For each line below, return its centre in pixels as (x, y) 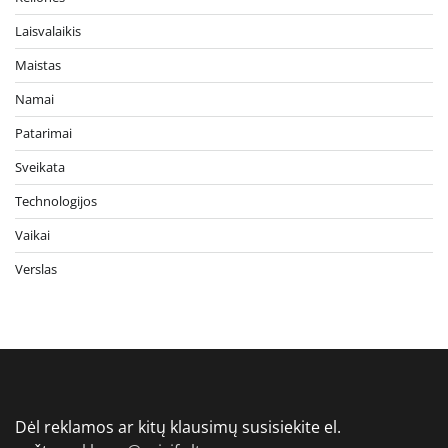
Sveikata (40, 166)
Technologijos (56, 200)
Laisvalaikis (48, 30)
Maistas (38, 64)
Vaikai (32, 234)
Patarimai (43, 132)
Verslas (36, 268)
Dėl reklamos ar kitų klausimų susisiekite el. (178, 426)
